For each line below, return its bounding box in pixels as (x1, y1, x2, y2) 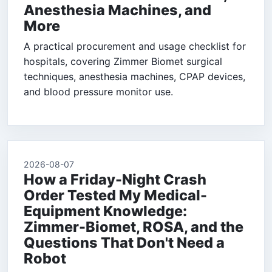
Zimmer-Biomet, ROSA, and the (24, 218, 243, 236)
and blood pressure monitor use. (24, 86, 173, 98)
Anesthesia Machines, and (24, 1, 211, 19)
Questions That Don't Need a (24, 234, 225, 252)
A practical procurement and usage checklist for (24, 40, 246, 53)
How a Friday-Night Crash (24, 171, 206, 189)
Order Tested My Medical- (24, 186, 207, 205)
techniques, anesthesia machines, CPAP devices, (24, 70, 245, 83)
